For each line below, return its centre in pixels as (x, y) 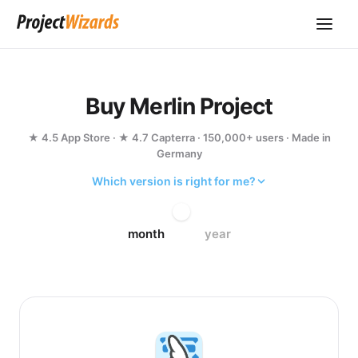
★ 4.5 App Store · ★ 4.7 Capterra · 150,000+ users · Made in (179, 137)
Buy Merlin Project (179, 106)
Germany (179, 153)
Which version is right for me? (173, 181)
